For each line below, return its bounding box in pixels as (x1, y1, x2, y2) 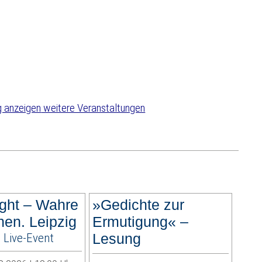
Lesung (92, 230, 141, 247)
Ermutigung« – (92, 213, 188, 230)
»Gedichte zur (92, 196, 184, 213)
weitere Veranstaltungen (41, 101, 146, 115)
